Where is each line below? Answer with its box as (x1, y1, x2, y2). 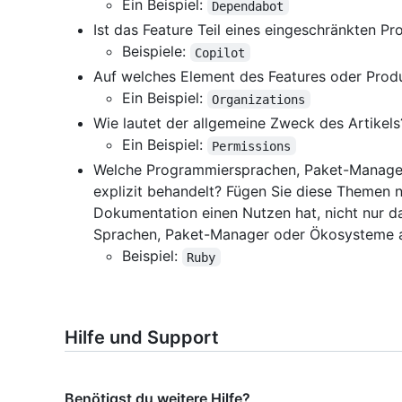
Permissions (212, 138, 292, 153)
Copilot (195, 45, 246, 60)
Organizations (212, 92, 306, 107)
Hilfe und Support (65, 327, 219, 349)
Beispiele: (122, 42, 190, 61)
